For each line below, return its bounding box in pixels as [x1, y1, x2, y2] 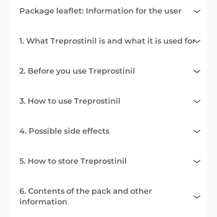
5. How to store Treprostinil [19, 156, 127, 166]
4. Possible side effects [19, 126, 109, 136]
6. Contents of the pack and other [19, 186, 152, 196]
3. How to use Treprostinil [19, 96, 121, 106]
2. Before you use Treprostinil [19, 66, 135, 76]
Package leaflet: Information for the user [19, 6, 182, 15]
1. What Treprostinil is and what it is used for [19, 36, 196, 46]
